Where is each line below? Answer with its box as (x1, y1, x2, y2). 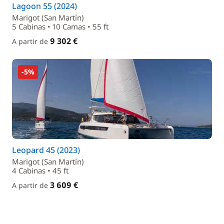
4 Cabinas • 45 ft (12, 165, 68, 175)
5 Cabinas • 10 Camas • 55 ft (12, 21, 108, 31)
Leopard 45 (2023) (12, 144, 80, 155)
